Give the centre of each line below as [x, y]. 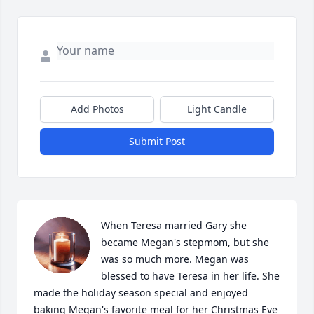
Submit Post [157, 142]
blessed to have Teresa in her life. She [190, 276]
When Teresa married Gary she [174, 226]
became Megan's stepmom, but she [185, 243]
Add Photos [97, 109]
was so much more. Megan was [175, 259]
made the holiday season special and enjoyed [141, 293]
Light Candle [217, 109]
